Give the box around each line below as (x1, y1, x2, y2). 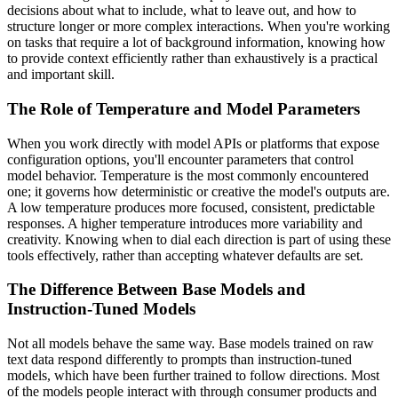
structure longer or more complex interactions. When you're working (7, 19, 390, 35)
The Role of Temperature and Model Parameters (7, 99, 360, 119)
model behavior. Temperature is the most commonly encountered (7, 167, 369, 183)
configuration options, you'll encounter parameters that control (7, 151, 354, 167)
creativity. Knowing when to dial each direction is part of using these (7, 231, 391, 247)
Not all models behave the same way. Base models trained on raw (7, 336, 374, 352)
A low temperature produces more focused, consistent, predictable (7, 199, 375, 215)
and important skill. (7, 67, 115, 83)
